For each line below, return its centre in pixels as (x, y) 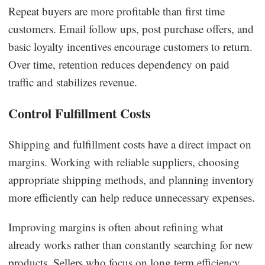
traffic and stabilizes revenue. (73, 82)
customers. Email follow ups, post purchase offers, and (131, 28)
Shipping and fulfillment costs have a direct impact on (130, 144)
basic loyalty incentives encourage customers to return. (131, 46)
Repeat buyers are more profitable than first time (117, 11)
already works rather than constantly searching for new (131, 244)
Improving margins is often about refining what (116, 227)
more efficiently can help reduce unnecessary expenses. (132, 197)
